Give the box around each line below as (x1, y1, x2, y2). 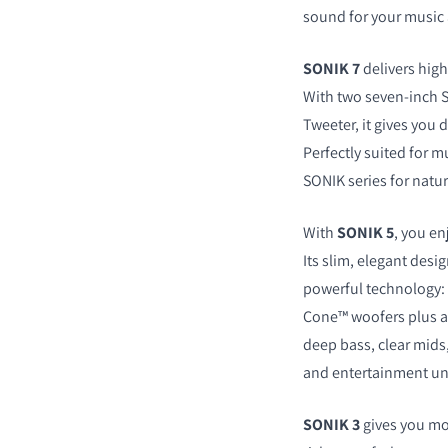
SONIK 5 (336, 221, 394, 243)
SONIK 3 (302, 413, 360, 435)
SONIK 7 (302, 57, 360, 79)
